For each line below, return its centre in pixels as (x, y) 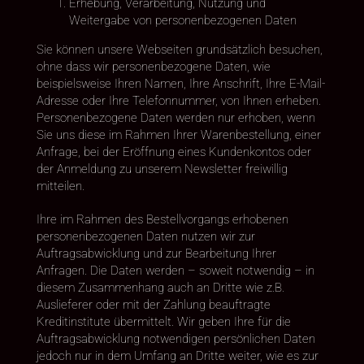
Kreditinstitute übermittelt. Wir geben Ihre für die (163, 321)
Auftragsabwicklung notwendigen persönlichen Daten (175, 338)
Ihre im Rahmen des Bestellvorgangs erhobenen (162, 219)
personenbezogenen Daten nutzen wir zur (145, 236)
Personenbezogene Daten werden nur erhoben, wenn (175, 117)
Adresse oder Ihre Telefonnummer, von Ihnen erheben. (178, 100)
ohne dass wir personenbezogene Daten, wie (153, 66)
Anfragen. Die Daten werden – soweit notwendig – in (175, 270)
